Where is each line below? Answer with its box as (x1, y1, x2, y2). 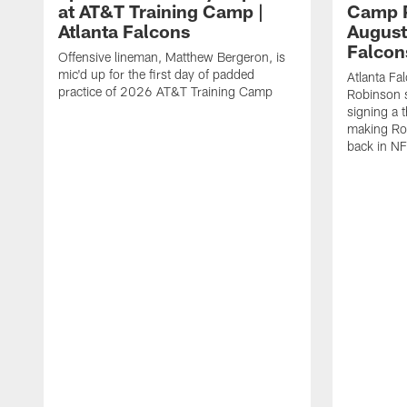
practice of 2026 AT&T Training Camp (58, 83, 273, 99)
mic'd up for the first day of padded (58, 65, 254, 82)
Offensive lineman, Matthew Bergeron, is (58, 48, 285, 65)
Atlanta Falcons (58, 19, 190, 42)
